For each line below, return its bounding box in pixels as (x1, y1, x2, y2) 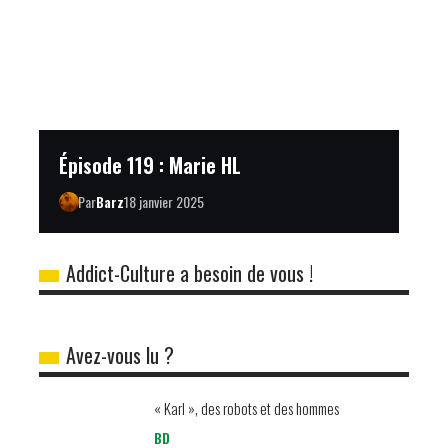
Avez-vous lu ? (66, 340, 174, 371)
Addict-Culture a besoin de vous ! (66, 258, 313, 289)
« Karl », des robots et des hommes (154, 397, 339, 420)
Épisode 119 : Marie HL (59, 150, 241, 181)
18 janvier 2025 (123, 191, 204, 213)
